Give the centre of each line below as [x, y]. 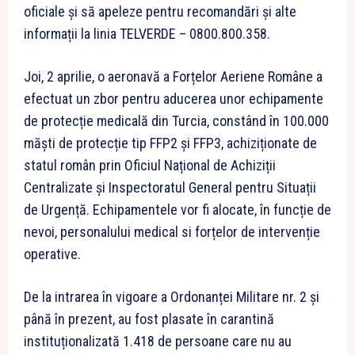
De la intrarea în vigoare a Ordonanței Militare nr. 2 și [172, 297]
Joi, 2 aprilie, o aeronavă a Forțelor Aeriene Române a [173, 77]
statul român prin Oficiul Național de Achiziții [150, 166]
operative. [52, 254]
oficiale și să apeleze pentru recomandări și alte [160, 12]
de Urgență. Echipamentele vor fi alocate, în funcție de [177, 210]
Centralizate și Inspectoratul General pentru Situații [170, 188]
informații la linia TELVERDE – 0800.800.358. [147, 34]
